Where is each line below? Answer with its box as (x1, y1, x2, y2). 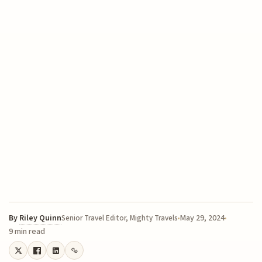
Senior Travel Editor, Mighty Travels (61, 213, 178, 224)
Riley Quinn (19, 212, 62, 225)
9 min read (9, 226, 46, 238)
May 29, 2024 (180, 212, 225, 225)
